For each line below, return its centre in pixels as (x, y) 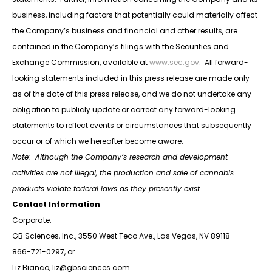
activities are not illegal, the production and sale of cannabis (123, 173)
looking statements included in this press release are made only (131, 78)
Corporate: (32, 220)
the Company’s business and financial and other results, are (125, 31)
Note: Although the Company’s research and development (120, 157)
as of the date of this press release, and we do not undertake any (132, 94)
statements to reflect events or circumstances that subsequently (132, 126)
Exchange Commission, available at (81, 63)
